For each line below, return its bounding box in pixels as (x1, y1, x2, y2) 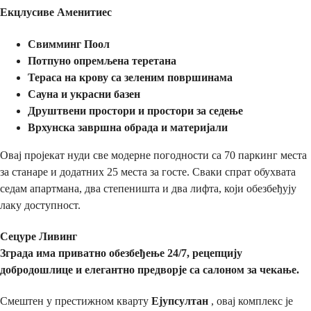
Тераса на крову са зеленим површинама (28, 71, 233, 83)
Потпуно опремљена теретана (28, 54, 176, 67)
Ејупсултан (151, 295, 208, 308)
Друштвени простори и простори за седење (28, 104, 243, 117)
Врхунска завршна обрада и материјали (28, 121, 228, 133)
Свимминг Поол (28, 37, 110, 50)
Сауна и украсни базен (28, 87, 140, 100)
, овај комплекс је (208, 295, 293, 308)
